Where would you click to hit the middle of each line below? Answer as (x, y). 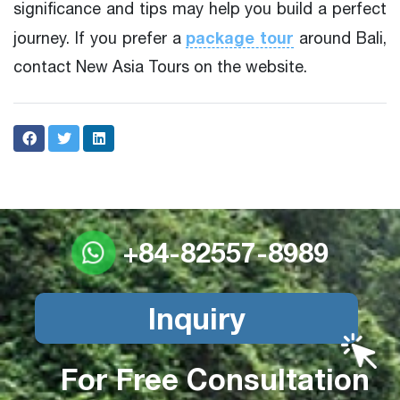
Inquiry (196, 319)
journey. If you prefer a (100, 38)
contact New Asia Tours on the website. (160, 67)
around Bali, (340, 38)
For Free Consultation (211, 379)
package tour (240, 38)
